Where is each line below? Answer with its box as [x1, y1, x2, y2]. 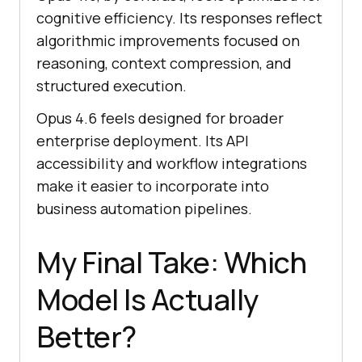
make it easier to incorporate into [36, 176, 269, 196]
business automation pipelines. [36, 199, 252, 219]
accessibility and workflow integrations [36, 154, 307, 174]
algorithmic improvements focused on [36, 31, 300, 51]
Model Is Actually [36, 280, 259, 320]
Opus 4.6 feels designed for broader [36, 108, 284, 128]
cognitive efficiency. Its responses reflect [36, 8, 322, 28]
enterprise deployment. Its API [36, 131, 249, 151]
